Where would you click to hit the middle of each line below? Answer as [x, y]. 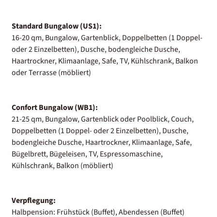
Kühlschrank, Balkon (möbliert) [62, 165]
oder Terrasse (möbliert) [51, 72]
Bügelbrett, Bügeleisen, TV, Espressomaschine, [87, 154]
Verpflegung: [34, 200]
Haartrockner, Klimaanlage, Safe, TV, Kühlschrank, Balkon [105, 61]
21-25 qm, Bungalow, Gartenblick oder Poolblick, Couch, [103, 119]
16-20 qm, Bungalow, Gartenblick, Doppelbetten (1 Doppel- [107, 38]
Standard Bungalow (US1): [57, 26]
